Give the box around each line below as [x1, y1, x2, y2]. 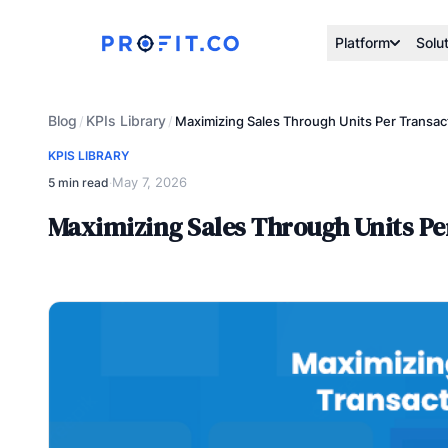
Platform [335, 34, 390, 51]
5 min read [48, 174, 109, 190]
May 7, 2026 [112, 174, 187, 190]
